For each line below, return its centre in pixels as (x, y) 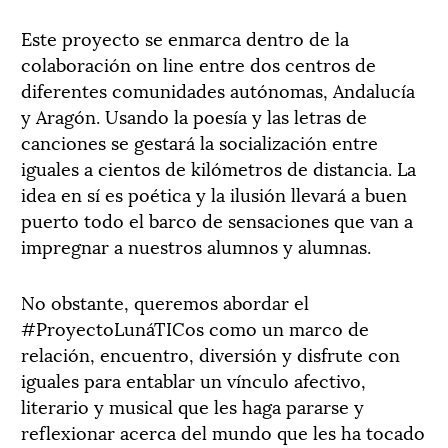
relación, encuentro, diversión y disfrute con (210, 353)
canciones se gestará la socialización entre (199, 141)
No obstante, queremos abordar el (165, 301)
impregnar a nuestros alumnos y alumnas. (196, 245)
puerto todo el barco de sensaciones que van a (217, 219)
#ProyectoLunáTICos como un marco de (195, 327)
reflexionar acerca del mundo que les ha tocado (223, 431)
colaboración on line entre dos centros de (198, 63)
